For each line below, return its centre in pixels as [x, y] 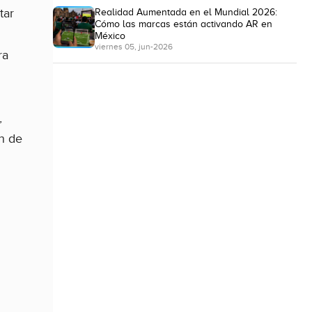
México [110, 35]
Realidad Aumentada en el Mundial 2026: [186, 11]
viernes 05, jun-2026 [134, 46]
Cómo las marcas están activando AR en [184, 23]
